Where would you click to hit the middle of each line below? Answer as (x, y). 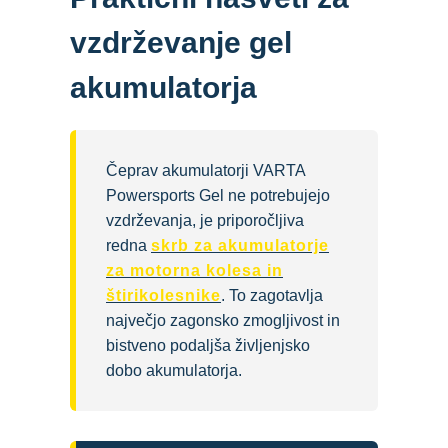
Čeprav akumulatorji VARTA (205, 171)
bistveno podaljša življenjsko (208, 346)
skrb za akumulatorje (240, 246)
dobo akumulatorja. (174, 371)
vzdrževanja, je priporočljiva (205, 221)
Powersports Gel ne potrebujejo (218, 196)
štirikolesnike (163, 296)
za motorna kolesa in (194, 271)
